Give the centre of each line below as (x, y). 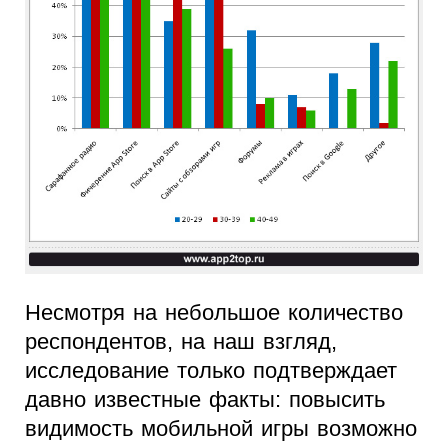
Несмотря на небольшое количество (214, 313)
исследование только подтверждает (211, 371)
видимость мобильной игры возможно (221, 429)
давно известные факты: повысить (205, 400)
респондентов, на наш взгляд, (181, 342)
